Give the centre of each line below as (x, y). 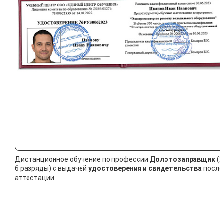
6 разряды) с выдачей (52, 169)
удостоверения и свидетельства (145, 169)
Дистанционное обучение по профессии (82, 159)
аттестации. (35, 178)
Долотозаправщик (182, 159)
